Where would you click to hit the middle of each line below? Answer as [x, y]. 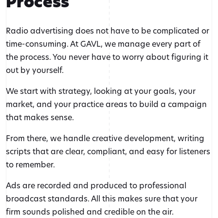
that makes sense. [40, 117]
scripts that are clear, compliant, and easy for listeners [108, 151]
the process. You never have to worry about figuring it [107, 57]
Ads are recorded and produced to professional [96, 185]
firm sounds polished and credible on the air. [90, 212]
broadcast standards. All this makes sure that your [102, 199]
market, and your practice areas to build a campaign [106, 104]
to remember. [30, 164]
